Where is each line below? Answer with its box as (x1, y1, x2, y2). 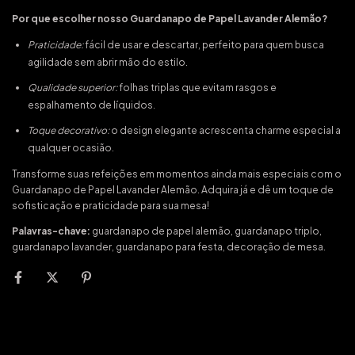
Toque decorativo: (28, 124, 109, 136)
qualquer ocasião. (28, 141, 114, 154)
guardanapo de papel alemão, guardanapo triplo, (90, 224, 322, 237)
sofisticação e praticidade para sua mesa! (12, 199, 209, 212)
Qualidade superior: (28, 81, 117, 94)
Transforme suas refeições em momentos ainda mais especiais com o (12, 167, 342, 180)
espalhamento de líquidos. (28, 98, 155, 111)
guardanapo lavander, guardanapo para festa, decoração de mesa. (12, 240, 326, 253)
